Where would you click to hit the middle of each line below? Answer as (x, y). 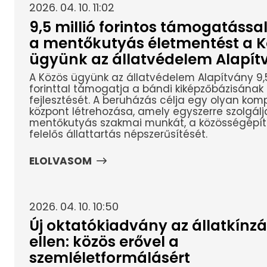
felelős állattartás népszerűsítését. (118, 134)
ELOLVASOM (60, 161)
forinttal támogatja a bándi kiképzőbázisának (146, 89)
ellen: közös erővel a (104, 242)
